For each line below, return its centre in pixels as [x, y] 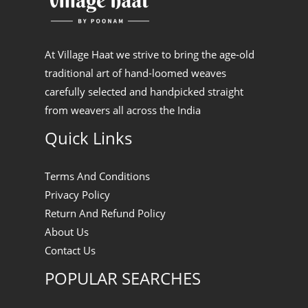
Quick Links [88, 139]
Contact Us [70, 250]
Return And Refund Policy [105, 213]
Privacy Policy [77, 194]
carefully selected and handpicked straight [144, 92]
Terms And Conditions [97, 176]
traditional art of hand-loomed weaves [135, 73]
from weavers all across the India [123, 110]
